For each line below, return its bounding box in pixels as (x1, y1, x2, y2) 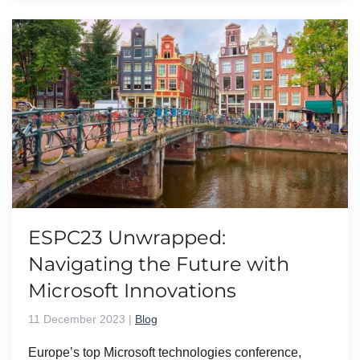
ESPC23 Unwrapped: (28, 226, 226, 250)
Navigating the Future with (28, 252, 289, 276)
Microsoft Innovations (28, 279, 236, 303)
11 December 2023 (28, 313, 125, 326)
